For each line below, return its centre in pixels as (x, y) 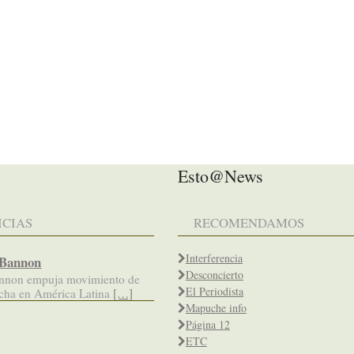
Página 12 (207, 324)
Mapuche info (216, 307)
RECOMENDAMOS (249, 222)
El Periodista (214, 291)
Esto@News (220, 175)
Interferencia (214, 258)
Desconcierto (214, 274)
